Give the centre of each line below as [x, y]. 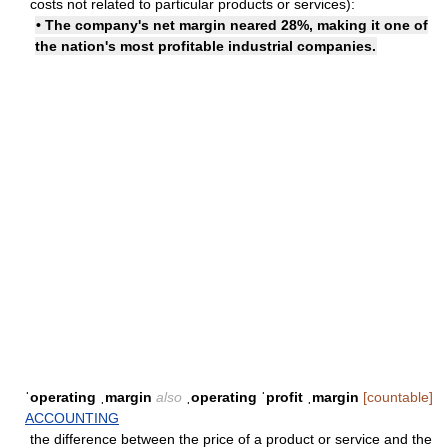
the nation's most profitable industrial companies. [205, 46]
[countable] [398, 397]
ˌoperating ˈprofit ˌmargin [274, 397]
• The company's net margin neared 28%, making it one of [232, 25]
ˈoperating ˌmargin [88, 397]
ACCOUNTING [72, 418]
